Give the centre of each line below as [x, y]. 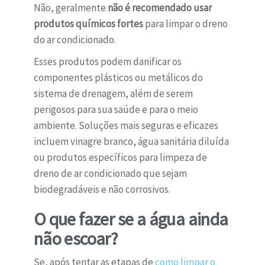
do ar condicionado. [75, 40]
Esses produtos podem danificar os [107, 62]
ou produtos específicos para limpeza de [120, 158]
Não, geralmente [70, 8]
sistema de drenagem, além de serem [113, 94]
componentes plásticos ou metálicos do [118, 78]
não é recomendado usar [159, 8]
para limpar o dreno [185, 24]
